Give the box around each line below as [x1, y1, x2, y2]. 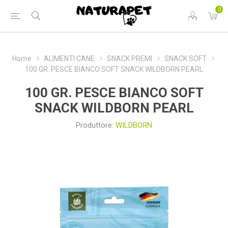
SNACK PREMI [107, 54, 152, 63]
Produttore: [76, 121, 113, 130]
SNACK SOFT [164, 54, 207, 63]
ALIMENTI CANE [44, 54, 95, 63]
